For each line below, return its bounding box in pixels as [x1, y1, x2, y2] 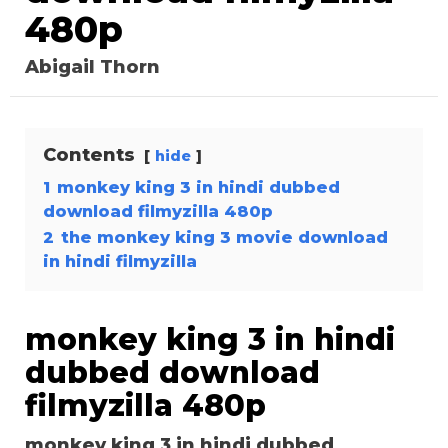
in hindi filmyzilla [43, 251, 197, 272]
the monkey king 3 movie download [61, 227, 388, 248]
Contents [43, 144, 135, 167]
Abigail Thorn [25, 56, 160, 79]
